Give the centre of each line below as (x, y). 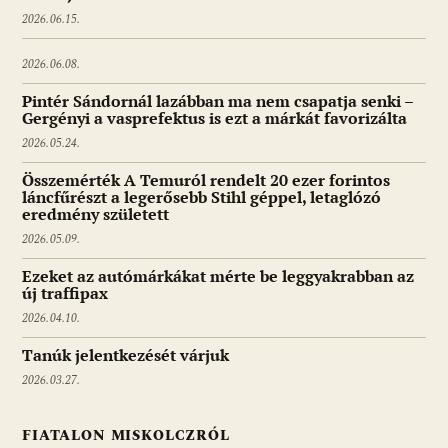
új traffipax (65, 293)
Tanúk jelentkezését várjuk (125, 355)
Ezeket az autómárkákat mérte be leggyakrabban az (218, 276)
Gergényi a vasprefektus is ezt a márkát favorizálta (214, 118)
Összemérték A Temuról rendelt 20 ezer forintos (206, 180)
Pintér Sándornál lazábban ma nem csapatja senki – (217, 101)
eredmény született (95, 214)
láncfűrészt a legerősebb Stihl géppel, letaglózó (201, 197)
